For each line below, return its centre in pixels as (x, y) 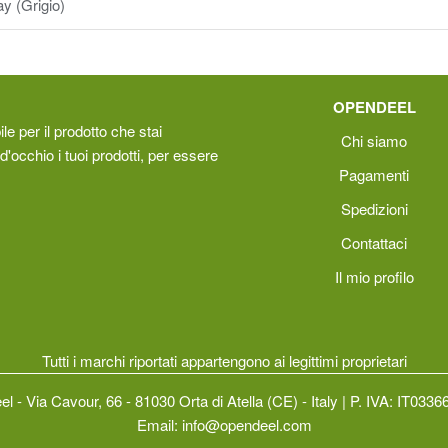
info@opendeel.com (246, 424)
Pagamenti (374, 174)
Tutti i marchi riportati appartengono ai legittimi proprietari (224, 360)
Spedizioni (374, 208)
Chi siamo (374, 140)
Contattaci (374, 242)
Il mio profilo (374, 276)
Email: (159, 424)
